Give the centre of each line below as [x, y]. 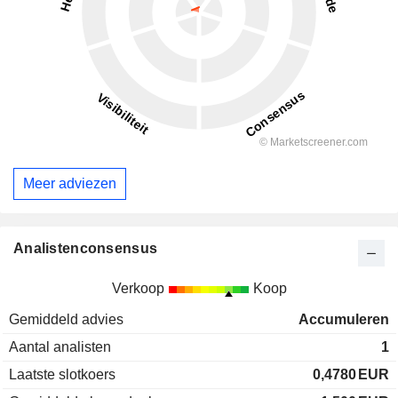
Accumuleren [344, 319]
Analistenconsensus [86, 248]
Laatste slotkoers [62, 374]
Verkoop [138, 288]
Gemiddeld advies [66, 319]
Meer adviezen [70, 183]
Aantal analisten [60, 346]
